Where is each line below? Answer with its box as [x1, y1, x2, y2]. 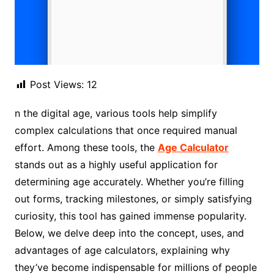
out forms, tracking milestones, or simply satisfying [14, 193, 252, 206]
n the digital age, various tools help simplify [14, 107, 217, 120]
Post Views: [29, 78, 84, 91]
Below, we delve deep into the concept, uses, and [14, 227, 244, 240]
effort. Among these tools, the [14, 141, 158, 154]
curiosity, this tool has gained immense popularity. [14, 210, 246, 223]
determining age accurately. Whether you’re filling [14, 176, 244, 188]
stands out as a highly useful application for [14, 158, 218, 171]
